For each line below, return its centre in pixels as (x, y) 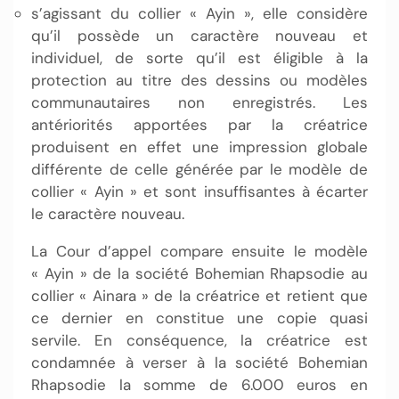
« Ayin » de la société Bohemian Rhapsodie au (199, 273)
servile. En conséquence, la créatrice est (199, 340)
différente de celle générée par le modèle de (199, 169)
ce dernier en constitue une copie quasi (199, 318)
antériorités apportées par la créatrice (199, 124)
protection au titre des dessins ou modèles (199, 80)
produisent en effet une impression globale (199, 147)
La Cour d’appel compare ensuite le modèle (199, 251)
